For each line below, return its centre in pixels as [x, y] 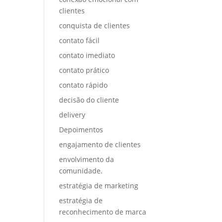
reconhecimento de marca [103, 212]
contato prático [84, 70]
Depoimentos [81, 130]
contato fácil [80, 40]
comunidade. [81, 171]
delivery [72, 115]
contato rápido [83, 85]
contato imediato [87, 55]
